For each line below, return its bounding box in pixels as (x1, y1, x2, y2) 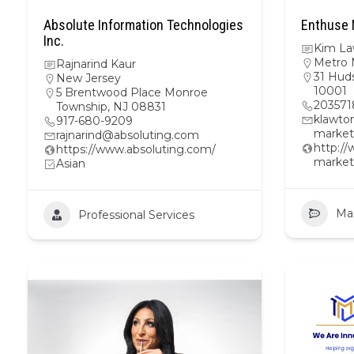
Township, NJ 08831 (56, 100, 166, 114)
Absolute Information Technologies (43, 17, 243, 33)
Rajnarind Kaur (56, 57, 136, 71)
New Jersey (56, 71, 121, 85)
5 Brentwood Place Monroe (56, 85, 208, 100)
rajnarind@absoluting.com (56, 128, 199, 142)
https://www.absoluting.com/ (56, 142, 216, 156)
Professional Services (78, 208, 194, 222)
